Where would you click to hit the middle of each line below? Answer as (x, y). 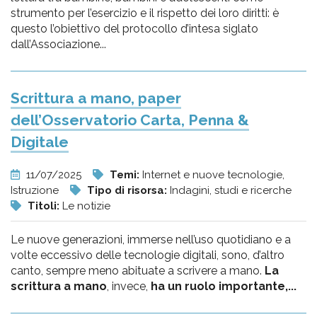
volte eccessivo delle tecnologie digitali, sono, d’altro (148, 255)
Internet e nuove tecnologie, (213, 175)
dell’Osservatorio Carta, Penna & (130, 120)
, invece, (129, 286)
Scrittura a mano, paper (96, 98)
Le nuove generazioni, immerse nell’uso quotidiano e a (151, 240)
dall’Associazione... (58, 44)
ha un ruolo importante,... (224, 286)
